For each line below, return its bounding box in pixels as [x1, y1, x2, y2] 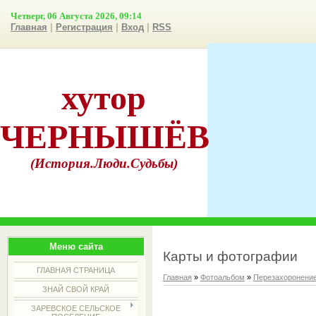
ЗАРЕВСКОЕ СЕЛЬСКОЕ [31, 304, 121, 312]
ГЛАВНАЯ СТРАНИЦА [37, 266, 116, 274]
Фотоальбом [200, 273, 245, 281]
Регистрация [56, 22, 113, 32]
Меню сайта [49, 241, 103, 252]
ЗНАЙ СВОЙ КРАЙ [42, 285, 110, 293]
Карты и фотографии [162, 248, 298, 264]
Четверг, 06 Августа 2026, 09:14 [11, 11, 142, 21]
